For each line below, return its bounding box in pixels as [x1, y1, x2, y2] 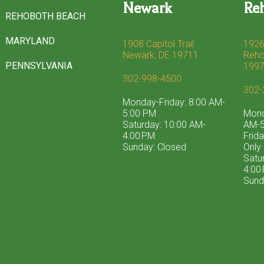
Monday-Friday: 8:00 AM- [123, 97, 226, 108]
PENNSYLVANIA [5, 60, 72, 71]
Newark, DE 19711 [123, 49, 199, 61]
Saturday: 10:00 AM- [123, 119, 206, 131]
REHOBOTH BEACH [5, 10, 85, 22]
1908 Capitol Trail [123, 38, 194, 50]
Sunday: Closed [123, 141, 187, 153]
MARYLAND [5, 35, 55, 47]
